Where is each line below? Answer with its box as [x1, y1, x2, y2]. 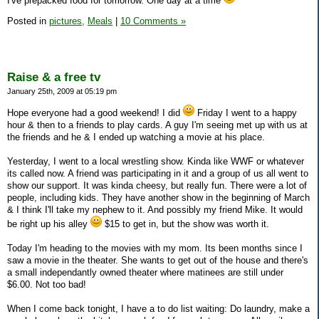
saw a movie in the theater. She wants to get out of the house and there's [7, 254, 308, 266]
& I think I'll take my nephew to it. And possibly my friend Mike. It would [7, 204, 303, 215]
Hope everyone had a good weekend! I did [7, 107, 183, 118]
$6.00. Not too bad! [7, 278, 86, 290]
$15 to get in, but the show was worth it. [102, 218, 269, 229]
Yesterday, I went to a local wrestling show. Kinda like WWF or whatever [7, 155, 304, 167]
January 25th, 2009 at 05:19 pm [7, 87, 117, 96]
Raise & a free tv [7, 70, 100, 85]
